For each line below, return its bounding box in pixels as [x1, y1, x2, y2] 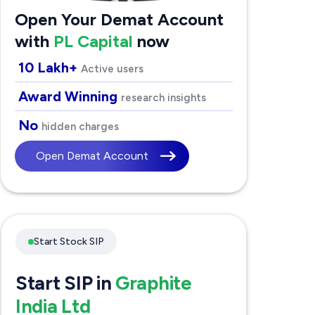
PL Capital [53, 31, 133, 52]
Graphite [115, 271, 192, 295]
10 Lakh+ [18, 59, 81, 77]
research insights [120, 91, 206, 105]
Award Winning [18, 88, 121, 105]
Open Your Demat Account [14, 9, 224, 30]
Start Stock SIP [33, 236, 104, 248]
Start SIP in [15, 271, 116, 295]
